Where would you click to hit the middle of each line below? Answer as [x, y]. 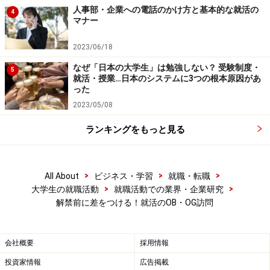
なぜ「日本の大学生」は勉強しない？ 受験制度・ [167, 68]
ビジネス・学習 [124, 176]
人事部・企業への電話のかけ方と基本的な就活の [166, 10]
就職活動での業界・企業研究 [169, 190]
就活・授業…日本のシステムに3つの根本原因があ [167, 79]
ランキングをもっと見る [135, 130]
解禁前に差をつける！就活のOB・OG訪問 [135, 203]
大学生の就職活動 [65, 190]
